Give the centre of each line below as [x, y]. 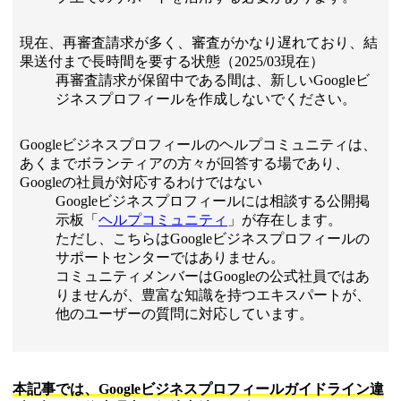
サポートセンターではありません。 [170, 258]
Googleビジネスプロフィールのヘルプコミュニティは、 [198, 145]
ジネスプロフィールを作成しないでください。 [206, 99]
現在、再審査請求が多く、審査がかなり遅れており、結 [199, 43]
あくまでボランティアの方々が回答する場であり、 [184, 164]
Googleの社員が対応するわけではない [141, 183]
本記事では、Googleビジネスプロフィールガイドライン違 [198, 389]
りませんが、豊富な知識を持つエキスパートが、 [213, 295]
